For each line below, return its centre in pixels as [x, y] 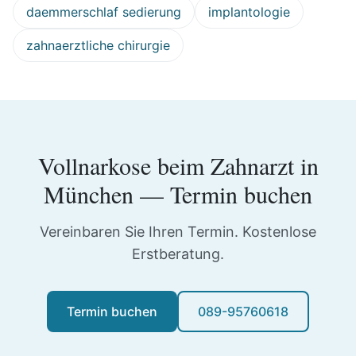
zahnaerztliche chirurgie [98, 45]
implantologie [249, 12]
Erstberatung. [178, 254]
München [89, 194]
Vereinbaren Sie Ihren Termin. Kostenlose [178, 232]
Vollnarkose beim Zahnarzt [166, 165]
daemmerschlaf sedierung [104, 12]
